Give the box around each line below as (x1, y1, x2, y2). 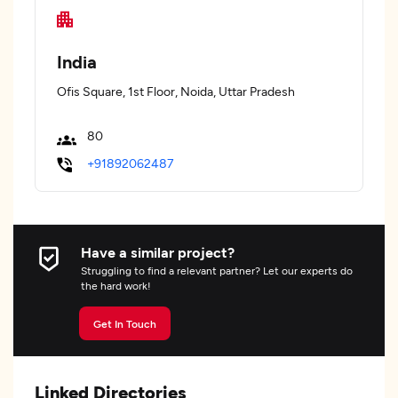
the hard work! (81, 279, 151, 291)
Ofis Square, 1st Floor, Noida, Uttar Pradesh (57, 84, 295, 99)
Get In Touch (126, 317, 156, 330)
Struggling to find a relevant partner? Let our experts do (81, 264, 353, 276)
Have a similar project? (81, 243, 235, 260)
